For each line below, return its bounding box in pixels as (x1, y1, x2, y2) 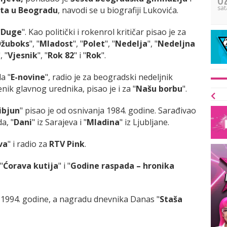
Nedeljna (158, 37, 195, 49)
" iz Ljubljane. (120, 116, 169, 128)
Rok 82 (48, 49, 74, 61)
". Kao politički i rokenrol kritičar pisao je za (22, 26, 186, 37)
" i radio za (8, 138, 49, 149)
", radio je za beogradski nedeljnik (45, 71, 173, 83)
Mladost (40, 37, 73, 49)
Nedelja (115, 37, 147, 49)
